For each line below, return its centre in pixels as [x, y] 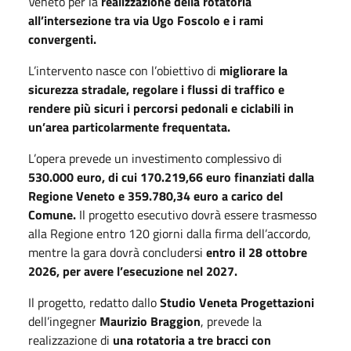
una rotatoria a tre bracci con [192, 340]
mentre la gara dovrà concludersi [117, 252]
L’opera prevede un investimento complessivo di [155, 158]
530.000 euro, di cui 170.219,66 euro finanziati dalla [171, 177]
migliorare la [253, 70]
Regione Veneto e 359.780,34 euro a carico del [156, 195]
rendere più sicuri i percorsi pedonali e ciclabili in [161, 108]
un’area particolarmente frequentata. [129, 127]
